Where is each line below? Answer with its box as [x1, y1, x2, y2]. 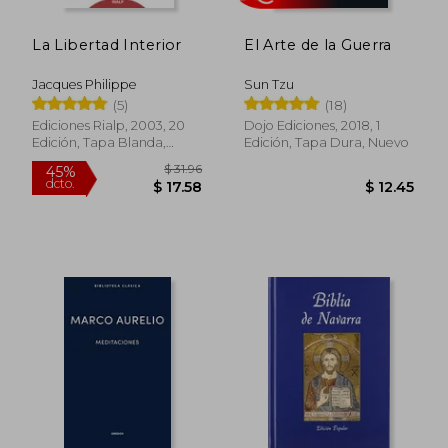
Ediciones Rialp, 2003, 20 [32, 117, 186, 133]
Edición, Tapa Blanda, [32, 134, 167, 150]
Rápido [315, 230, 368, 249]
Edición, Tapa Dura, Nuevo [244, 134, 410, 150]
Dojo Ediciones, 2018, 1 [244, 117, 381, 133]
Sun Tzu [244, 76, 295, 92]
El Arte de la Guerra [244, 35, 392, 54]
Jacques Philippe [32, 76, 138, 92]
